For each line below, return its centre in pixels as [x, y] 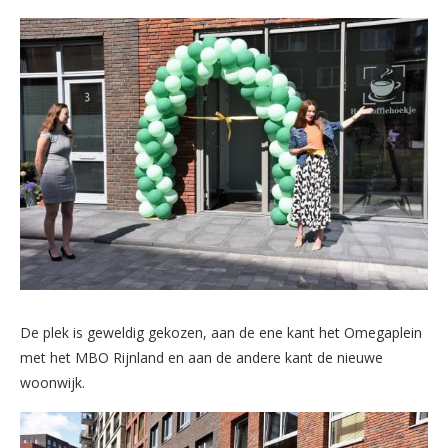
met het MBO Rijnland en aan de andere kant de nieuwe [201, 357]
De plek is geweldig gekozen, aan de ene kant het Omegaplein [221, 332]
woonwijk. [52, 382]
